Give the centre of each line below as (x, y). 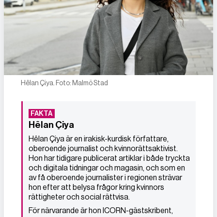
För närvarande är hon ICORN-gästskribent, (101, 210)
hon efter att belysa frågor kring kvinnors (96, 187)
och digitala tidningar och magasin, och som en (107, 168)
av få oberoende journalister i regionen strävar (105, 177)
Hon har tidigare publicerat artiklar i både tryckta (109, 158)
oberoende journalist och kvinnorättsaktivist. (103, 148)
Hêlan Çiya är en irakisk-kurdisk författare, (99, 139)
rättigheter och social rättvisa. (79, 197)
